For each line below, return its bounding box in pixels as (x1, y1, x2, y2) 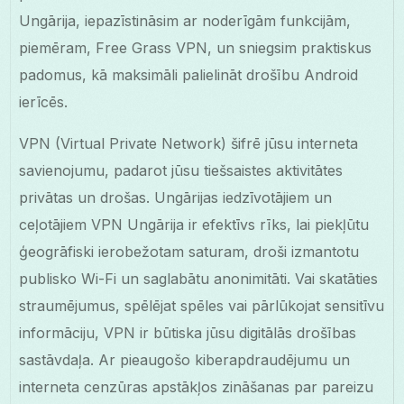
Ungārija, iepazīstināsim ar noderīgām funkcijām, (19, 12, 352, 31)
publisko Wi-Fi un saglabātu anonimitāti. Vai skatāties (19, 270, 379, 289)
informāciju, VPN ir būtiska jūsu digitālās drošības (19, 324, 357, 343)
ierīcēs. (19, 93, 69, 112)
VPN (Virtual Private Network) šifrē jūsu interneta (19, 134, 359, 153)
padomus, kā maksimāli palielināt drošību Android (19, 66, 359, 85)
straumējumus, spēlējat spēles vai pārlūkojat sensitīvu (19, 297, 385, 316)
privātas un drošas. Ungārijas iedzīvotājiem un (19, 188, 333, 207)
